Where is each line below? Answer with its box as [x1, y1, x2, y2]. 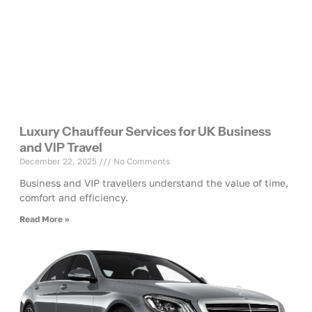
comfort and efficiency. [19, 191, 128, 203]
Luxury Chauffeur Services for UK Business [19, 123, 271, 139]
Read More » [19, 213, 69, 224]
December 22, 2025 [19, 155, 99, 166]
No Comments [111, 155, 170, 166]
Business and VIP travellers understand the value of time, [19, 176, 288, 189]
